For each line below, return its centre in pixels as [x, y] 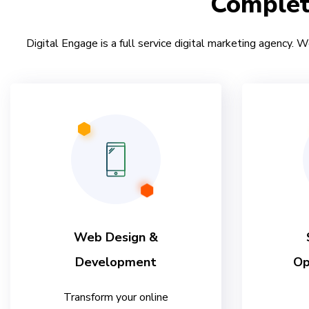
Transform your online [116, 298]
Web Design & [116, 238]
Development [116, 262]
